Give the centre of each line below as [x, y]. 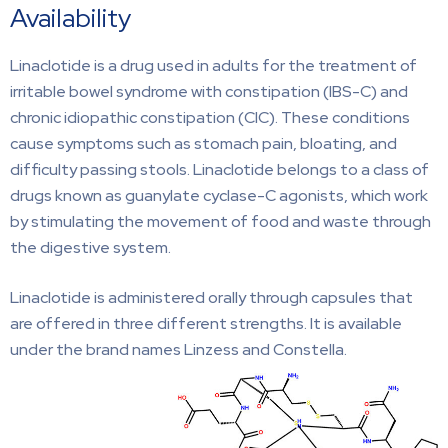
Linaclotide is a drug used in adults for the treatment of [213, 65]
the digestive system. [90, 247]
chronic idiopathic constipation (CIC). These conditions [210, 117]
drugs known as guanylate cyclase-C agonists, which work [219, 195]
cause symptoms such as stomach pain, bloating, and [203, 143]
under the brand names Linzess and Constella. [178, 349]
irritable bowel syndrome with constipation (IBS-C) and [209, 91]
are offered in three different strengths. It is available [206, 323]
